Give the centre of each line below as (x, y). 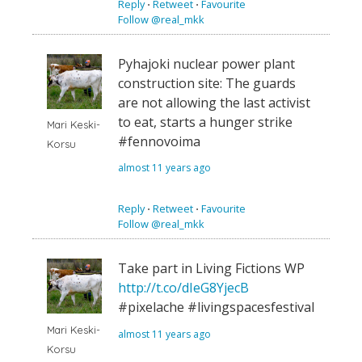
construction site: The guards (207, 83)
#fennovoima (159, 141)
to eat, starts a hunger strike (205, 122)
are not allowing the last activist (214, 102)
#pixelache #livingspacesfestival (216, 307)
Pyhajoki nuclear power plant (206, 63)
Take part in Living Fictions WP (211, 269)
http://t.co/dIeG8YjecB (183, 288)
